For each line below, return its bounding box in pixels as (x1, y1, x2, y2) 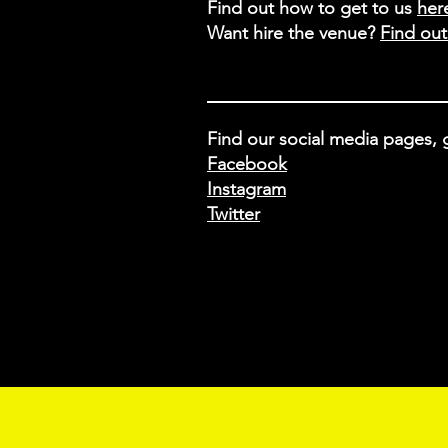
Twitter (207, 203, 260, 225)
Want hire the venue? (207, 22, 380, 44)
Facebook (207, 153, 287, 175)
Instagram (207, 178, 286, 200)
